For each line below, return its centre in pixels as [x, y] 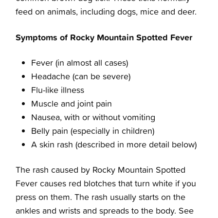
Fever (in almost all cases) [80, 63]
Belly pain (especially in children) [93, 131]
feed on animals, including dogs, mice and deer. [106, 12]
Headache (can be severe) [81, 76]
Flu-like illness [58, 90]
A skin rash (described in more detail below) [114, 145]
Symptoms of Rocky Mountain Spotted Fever [104, 37]
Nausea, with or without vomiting [93, 117]
